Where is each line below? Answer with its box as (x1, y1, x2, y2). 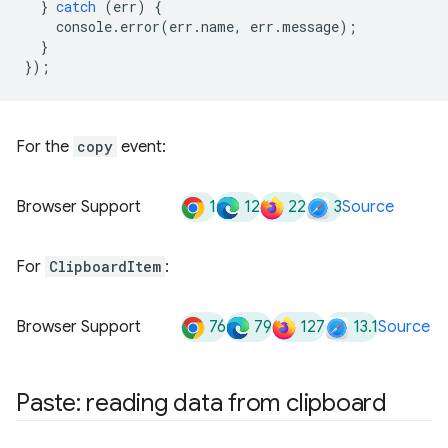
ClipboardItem (49, 257, 161, 276)
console (56, 17, 112, 36)
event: (117, 137, 166, 157)
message (282, 17, 339, 36)
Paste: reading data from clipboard (16, 388, 387, 418)
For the (16, 137, 73, 157)
